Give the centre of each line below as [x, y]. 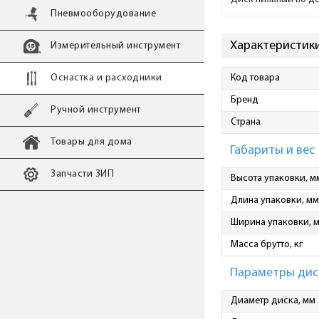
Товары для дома [91, 142]
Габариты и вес [272, 151]
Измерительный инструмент [115, 46]
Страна [246, 122]
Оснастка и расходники [106, 78]
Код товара [255, 78]
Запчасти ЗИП [82, 174]
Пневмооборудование [103, 14]
